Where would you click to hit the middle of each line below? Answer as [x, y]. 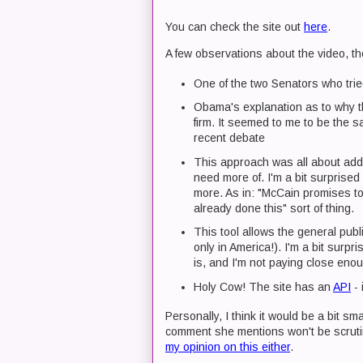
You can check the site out [235, 27]
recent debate [229, 138]
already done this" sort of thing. [274, 208]
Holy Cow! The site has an [263, 286]
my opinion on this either [228, 347]
